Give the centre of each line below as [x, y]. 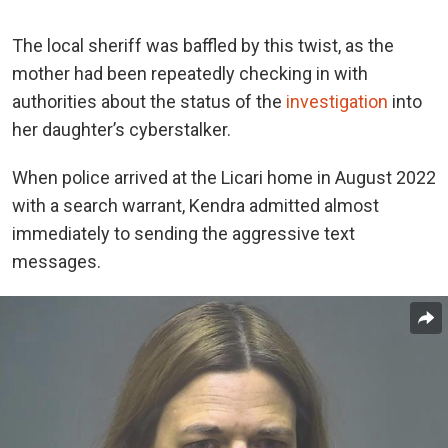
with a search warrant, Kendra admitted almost [195, 206]
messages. [56, 262]
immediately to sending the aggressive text [183, 234]
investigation [337, 102]
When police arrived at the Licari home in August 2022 [224, 178]
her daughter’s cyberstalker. [121, 130]
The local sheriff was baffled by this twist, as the [203, 46]
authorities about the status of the [149, 102]
